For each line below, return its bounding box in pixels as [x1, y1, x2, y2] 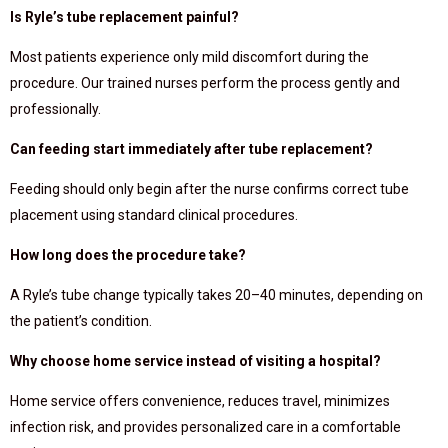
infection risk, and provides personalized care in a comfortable [10, 419, 401, 435]
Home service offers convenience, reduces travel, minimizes [10, 393, 390, 409]
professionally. [10, 101, 101, 117]
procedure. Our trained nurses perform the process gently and [10, 75, 400, 91]
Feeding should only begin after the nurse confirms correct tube [10, 181, 409, 197]
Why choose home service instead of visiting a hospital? [10, 353, 381, 369]
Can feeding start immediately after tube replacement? [10, 141, 373, 157]
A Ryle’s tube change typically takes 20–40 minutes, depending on [10, 287, 423, 303]
